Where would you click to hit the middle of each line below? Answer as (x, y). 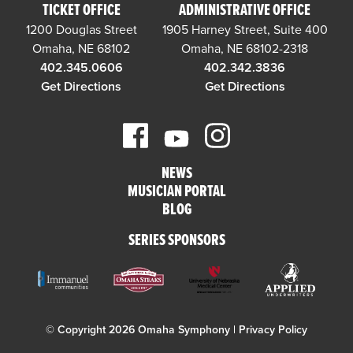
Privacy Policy (273, 329)
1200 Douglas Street (81, 30)
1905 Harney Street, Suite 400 (245, 30)
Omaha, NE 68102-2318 (245, 48)
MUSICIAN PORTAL (176, 193)
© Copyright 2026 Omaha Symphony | (142, 329)
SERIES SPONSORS (176, 242)
